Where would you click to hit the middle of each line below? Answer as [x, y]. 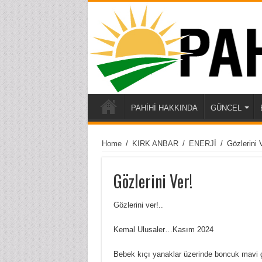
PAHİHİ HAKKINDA [164, 108]
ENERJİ [202, 144]
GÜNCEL [226, 108]
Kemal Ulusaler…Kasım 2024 [163, 230]
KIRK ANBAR [155, 144]
